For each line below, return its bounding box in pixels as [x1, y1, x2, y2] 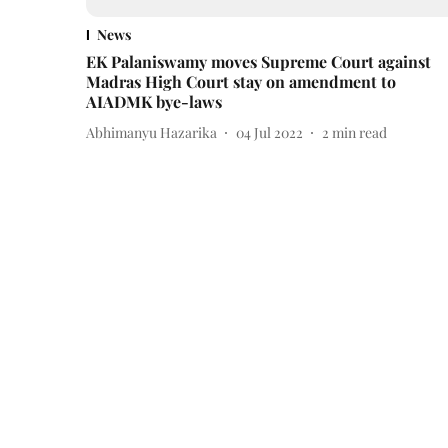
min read [332, 122, 387, 142]
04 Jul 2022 [236, 122, 303, 142]
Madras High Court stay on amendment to [86, 71, 396, 93]
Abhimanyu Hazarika [86, 122, 217, 142]
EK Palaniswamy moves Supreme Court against [86, 51, 431, 73]
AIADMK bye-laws [86, 91, 222, 113]
